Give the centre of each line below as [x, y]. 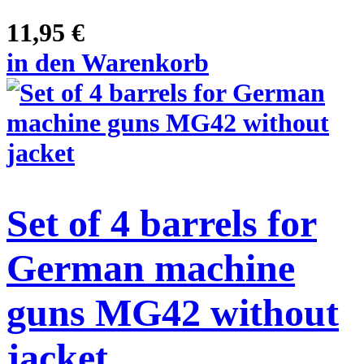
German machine [151, 267]
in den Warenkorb [108, 63]
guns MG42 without [173, 312]
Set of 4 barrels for [162, 223]
